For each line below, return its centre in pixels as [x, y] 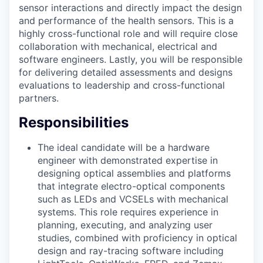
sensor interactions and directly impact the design [130, 8]
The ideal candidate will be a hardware [124, 148]
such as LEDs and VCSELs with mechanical [133, 199]
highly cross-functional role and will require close [128, 34]
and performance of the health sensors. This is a [126, 21]
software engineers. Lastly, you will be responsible [131, 60]
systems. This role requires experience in [128, 212]
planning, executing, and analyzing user [125, 225]
